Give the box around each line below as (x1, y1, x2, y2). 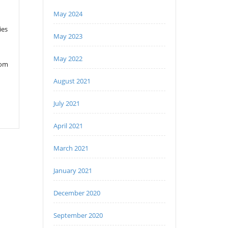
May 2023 (53, 32, 82, 41)
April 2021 (53, 121, 83, 130)
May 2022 (53, 54, 82, 63)
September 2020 (53, 211, 103, 220)
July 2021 (53, 99, 80, 108)
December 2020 (53, 188, 100, 197)
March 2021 (53, 144, 89, 153)
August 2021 (53, 76, 91, 85)
